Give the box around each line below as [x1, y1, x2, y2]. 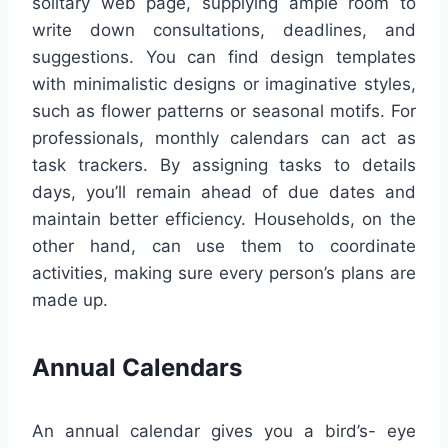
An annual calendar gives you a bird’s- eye [32, 421, 416, 442]
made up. [32, 290, 108, 311]
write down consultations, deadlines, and [32, 20, 416, 41]
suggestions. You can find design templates [32, 47, 416, 68]
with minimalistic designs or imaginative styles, [32, 74, 416, 95]
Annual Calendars [32, 353, 242, 383]
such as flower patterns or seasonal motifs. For [32, 101, 416, 122]
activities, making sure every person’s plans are [32, 263, 416, 284]
